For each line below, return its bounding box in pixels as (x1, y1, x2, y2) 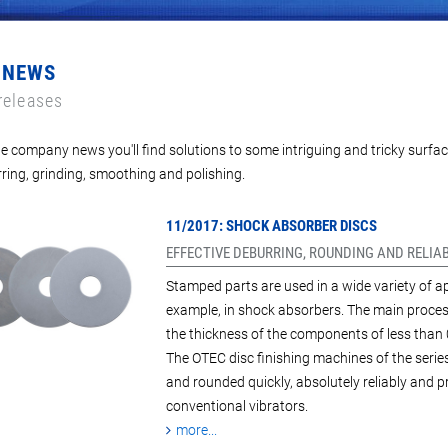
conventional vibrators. (165, 398, 308, 415)
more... (175, 422, 217, 439)
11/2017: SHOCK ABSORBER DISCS (165, 217, 377, 236)
